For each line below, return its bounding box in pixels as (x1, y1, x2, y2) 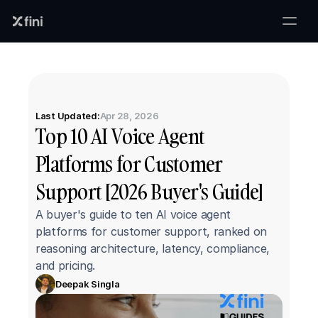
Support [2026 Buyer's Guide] (35, 178, 263, 206)
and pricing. (35, 258, 96, 273)
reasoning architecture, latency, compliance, (35, 241, 270, 256)
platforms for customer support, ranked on (35, 224, 267, 238)
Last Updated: (35, 110, 100, 121)
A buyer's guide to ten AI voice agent (35, 207, 231, 221)
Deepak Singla (55, 278, 120, 290)
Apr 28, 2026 (99, 110, 159, 121)
